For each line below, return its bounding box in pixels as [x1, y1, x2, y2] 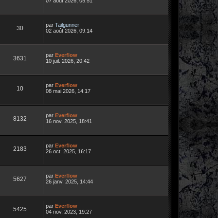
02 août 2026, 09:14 [46, 27, 92, 34]
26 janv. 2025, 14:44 [46, 178, 93, 184]
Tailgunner [55, 21, 79, 28]
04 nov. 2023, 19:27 [46, 208, 92, 215]
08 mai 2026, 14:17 [46, 88, 91, 94]
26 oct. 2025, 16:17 [46, 148, 91, 154]
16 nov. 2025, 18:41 [46, 118, 92, 124]
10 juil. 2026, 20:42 [46, 57, 90, 64]
